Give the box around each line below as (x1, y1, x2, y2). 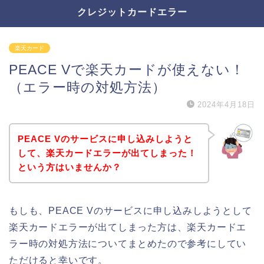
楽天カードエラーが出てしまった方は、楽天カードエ (9, 222, 247, 232)
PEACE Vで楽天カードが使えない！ (9, 62, 245, 77)
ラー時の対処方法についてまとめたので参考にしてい (9, 238, 247, 249)
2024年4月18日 (197, 100, 255, 109)
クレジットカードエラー (77, 6, 187, 18)
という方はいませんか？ (17, 161, 121, 172)
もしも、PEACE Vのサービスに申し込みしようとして (9, 205, 252, 216)
